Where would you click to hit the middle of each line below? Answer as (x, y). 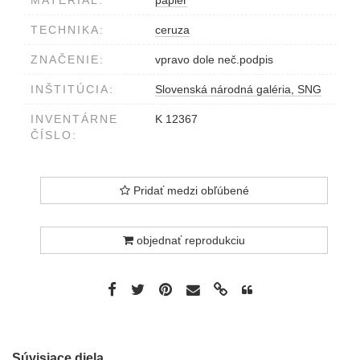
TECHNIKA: (67, 30)
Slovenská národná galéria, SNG (238, 89)
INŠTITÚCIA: (72, 89)
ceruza (172, 30)
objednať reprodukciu (189, 240)
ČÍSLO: (54, 135)
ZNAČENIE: (67, 59)
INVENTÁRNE (74, 119)
